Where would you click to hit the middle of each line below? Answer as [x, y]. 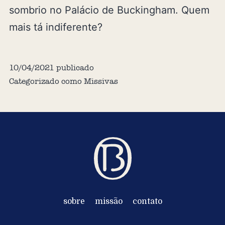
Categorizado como [46, 81]
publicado [74, 67]
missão [108, 201]
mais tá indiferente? [55, 27]
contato [147, 201]
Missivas [101, 81]
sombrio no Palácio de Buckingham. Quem [109, 10]
